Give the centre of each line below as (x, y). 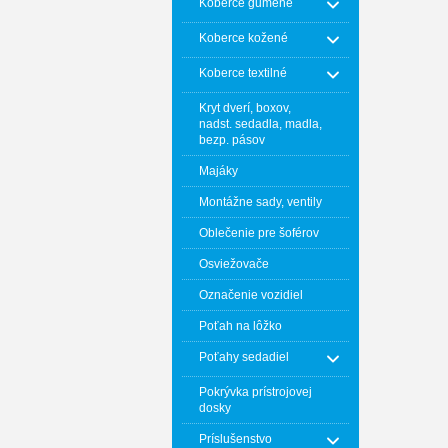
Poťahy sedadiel (244, 357)
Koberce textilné (243, 73)
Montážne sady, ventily (260, 202)
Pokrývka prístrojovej (255, 392)
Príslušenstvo (235, 439)
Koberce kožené (243, 38)
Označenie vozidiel (251, 295)
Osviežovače (234, 264)
